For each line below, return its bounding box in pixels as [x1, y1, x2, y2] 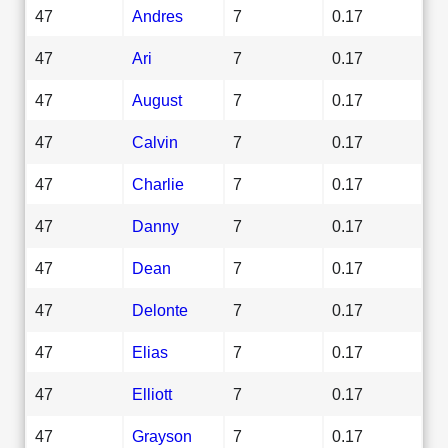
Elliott [132, 384, 172, 403]
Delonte [132, 300, 188, 319]
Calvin [132, 132, 178, 151]
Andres [132, 6, 183, 25]
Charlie [132, 174, 184, 193]
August [132, 90, 182, 109]
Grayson [132, 426, 192, 445]
